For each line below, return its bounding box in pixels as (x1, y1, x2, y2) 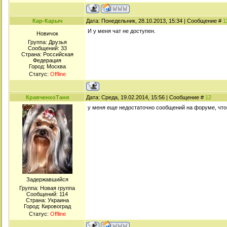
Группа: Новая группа (19, 185, 75, 191)
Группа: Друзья (27, 39, 67, 45)
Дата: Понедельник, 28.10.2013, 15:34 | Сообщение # (86, 18, 223, 24)
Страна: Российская (21, 51, 73, 57)
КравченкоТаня (25, 94, 69, 100)
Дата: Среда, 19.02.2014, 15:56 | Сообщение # (86, 94, 205, 100)
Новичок (36, 30, 58, 36)
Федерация (33, 57, 61, 63)
